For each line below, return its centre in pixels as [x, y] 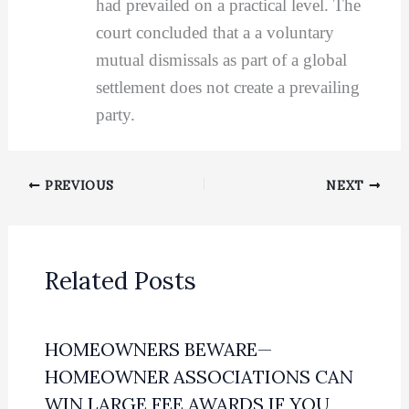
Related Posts [120, 280]
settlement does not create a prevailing [227, 87]
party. [115, 114]
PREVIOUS [77, 185]
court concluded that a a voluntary [215, 32]
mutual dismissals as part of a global [221, 59]
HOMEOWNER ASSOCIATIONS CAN [199, 376]
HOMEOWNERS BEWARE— [158, 349]
